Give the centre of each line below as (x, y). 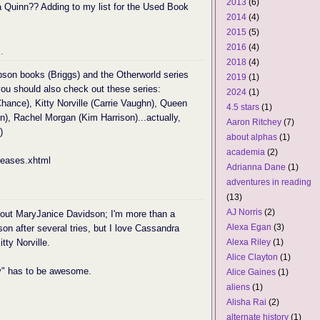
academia (246, 152)
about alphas (252, 137)
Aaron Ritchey (254, 122)
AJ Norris (244, 212)
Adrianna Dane (256, 167)
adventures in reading (269, 182)
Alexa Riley (249, 242)
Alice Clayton (252, 257)
